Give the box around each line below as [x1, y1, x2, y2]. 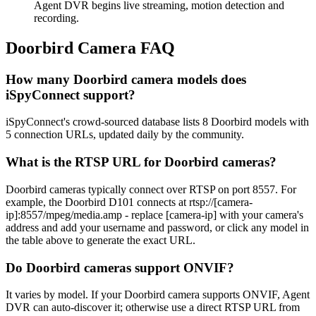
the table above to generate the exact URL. [6, 233, 195, 246]
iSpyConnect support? [6, 87, 135, 102]
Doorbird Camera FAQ [6, 38, 175, 57]
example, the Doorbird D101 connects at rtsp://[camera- [6, 195, 253, 208]
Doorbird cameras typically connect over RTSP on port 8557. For [6, 183, 296, 195]
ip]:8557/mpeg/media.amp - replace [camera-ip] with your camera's [6, 208, 303, 221]
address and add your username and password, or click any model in [6, 221, 309, 233]
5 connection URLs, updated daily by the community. [6, 128, 244, 141]
